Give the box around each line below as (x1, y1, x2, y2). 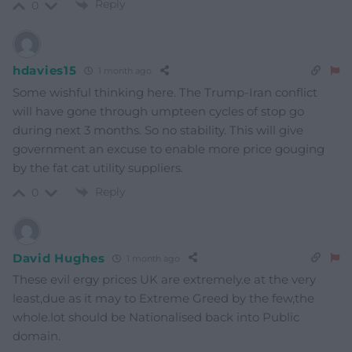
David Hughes (13, 250, 105, 266)
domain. (13, 328, 60, 344)
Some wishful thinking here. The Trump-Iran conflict (13, 84, 317, 100)
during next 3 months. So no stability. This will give (13, 122, 303, 137)
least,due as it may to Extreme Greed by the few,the (13, 291, 314, 306)
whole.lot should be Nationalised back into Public (13, 310, 299, 325)
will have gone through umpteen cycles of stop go (13, 103, 304, 119)
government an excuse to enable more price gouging (13, 141, 324, 156)
